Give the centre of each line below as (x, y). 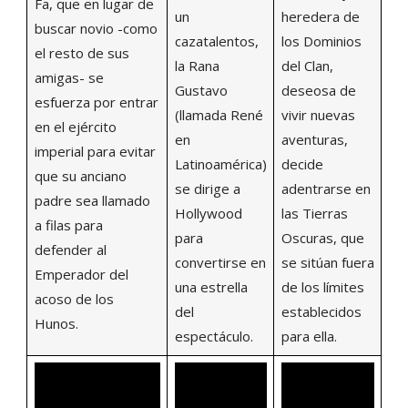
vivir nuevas (318, 114)
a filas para (68, 224)
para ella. (309, 336)
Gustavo (201, 90)
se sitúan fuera (327, 262)
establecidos (321, 311)
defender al (70, 249)
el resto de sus (82, 52)
